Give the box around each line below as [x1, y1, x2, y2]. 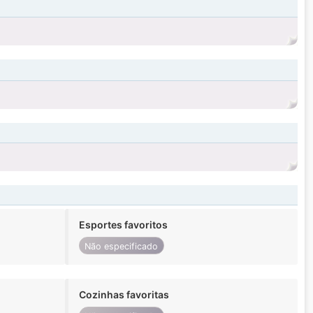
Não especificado [85, 240, 159, 252]
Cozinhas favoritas [78, 289, 169, 301]
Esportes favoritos [78, 219, 168, 231]
